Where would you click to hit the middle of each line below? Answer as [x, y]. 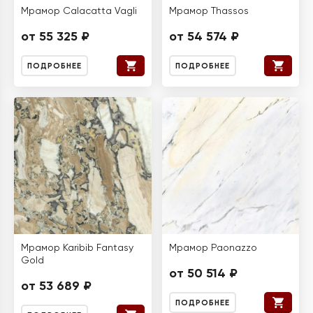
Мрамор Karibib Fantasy [77, 248]
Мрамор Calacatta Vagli [79, 11]
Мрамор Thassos [209, 11]
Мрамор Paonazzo [213, 248]
